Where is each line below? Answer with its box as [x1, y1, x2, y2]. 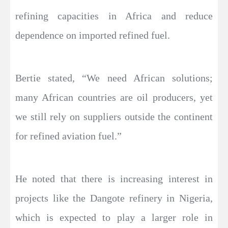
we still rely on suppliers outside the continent [15, 110, 213, 122]
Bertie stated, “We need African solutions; [15, 72, 213, 83]
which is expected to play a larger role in [15, 211, 213, 223]
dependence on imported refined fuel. [15, 29, 170, 41]
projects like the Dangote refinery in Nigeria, [15, 192, 213, 204]
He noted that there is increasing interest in [15, 173, 213, 184]
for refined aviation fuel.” [15, 130, 122, 141]
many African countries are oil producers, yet [15, 91, 213, 103]
